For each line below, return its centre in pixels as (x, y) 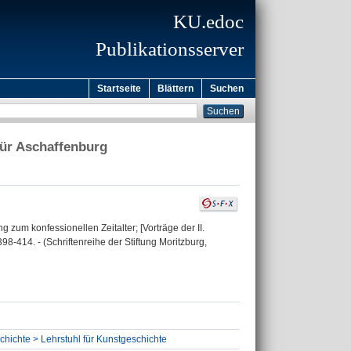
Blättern (175, 89)
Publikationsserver (170, 49)
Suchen (227, 89)
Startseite (119, 89)
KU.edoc (208, 22)
